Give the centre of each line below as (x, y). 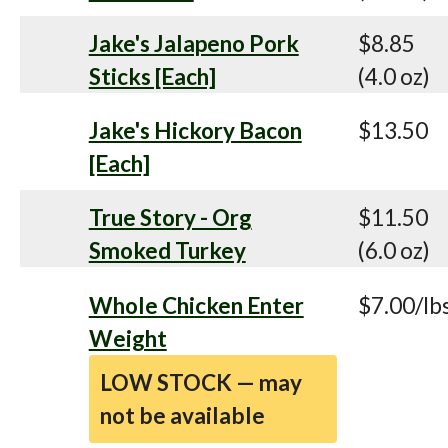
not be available (182, 415)
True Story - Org (170, 218)
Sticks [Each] (152, 76)
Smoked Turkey (167, 251)
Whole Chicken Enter (196, 305)
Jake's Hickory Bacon (195, 131)
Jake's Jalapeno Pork (193, 43)
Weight (127, 338)
